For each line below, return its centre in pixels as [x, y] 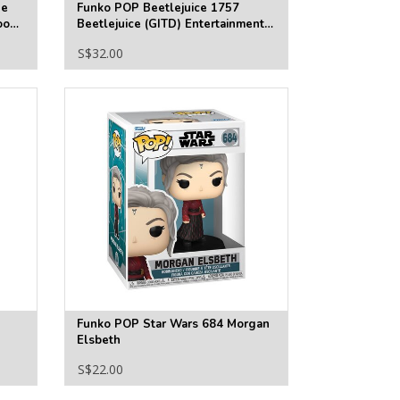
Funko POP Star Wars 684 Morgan [173, 325]
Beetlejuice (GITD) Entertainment [170, 25]
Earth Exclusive [120, 41]
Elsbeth [98, 341]
